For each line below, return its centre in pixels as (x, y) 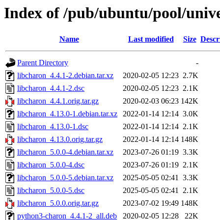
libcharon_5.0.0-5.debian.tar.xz (65, 178)
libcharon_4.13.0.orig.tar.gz (60, 139)
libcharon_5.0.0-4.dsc (51, 165)
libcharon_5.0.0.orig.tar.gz (58, 203)
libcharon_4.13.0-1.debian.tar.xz (67, 114)
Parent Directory (43, 63)
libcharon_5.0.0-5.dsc (51, 191)
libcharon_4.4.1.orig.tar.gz (58, 101)
